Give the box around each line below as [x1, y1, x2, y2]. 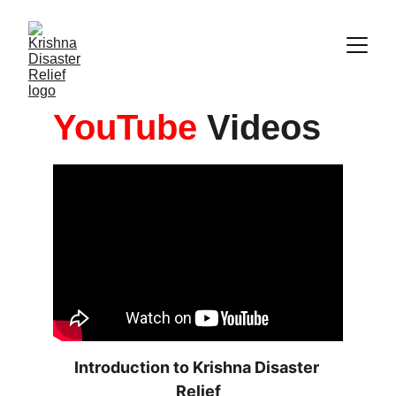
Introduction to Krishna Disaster [73, 358, 323, 377]
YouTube [53, 108, 197, 147]
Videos [197, 108, 321, 147]
